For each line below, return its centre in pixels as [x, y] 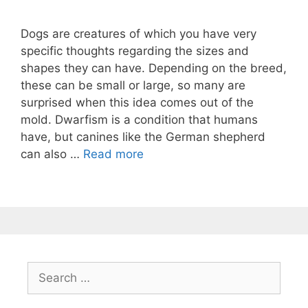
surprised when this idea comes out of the [137, 103]
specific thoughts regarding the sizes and [135, 51]
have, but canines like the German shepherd [143, 137]
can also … [52, 154]
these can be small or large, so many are [133, 86]
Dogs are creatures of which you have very [139, 34]
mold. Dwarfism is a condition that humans [139, 120]
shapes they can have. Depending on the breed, [154, 68]
